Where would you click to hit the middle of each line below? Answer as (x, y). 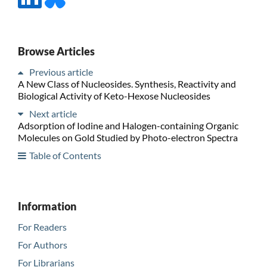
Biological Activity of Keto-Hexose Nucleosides (114, 95)
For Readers (42, 226)
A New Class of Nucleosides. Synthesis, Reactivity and (127, 83)
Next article (53, 113)
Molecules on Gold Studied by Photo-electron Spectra (128, 137)
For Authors (42, 244)
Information (47, 206)
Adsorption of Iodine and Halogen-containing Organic (128, 125)
